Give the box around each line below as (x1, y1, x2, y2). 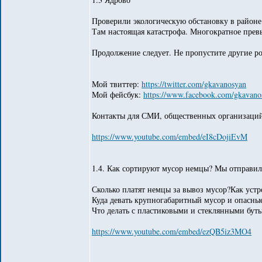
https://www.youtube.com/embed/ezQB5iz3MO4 (92, 226, 251, 237)
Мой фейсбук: (92, 89, 143, 100)
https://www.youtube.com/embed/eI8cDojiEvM (92, 131, 247, 142)
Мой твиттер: (92, 78, 142, 89)
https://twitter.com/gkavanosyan (142, 78, 246, 89)
